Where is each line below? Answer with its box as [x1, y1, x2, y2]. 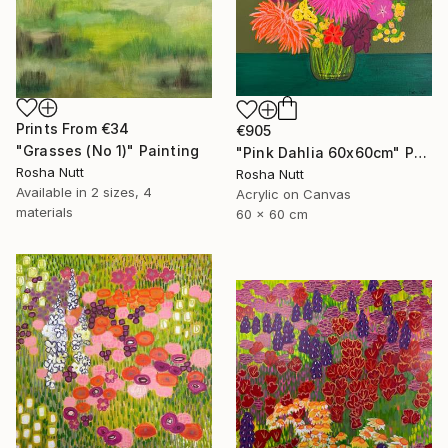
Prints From [16, 119, 101, 137]
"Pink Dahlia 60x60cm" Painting [413, 144, 427, 162]
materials [16, 203, 73, 220]
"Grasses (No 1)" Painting [16, 141, 199, 159]
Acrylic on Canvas [236, 186, 351, 203]
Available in [16, 183, 91, 200]
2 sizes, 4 [91, 183, 152, 200]
